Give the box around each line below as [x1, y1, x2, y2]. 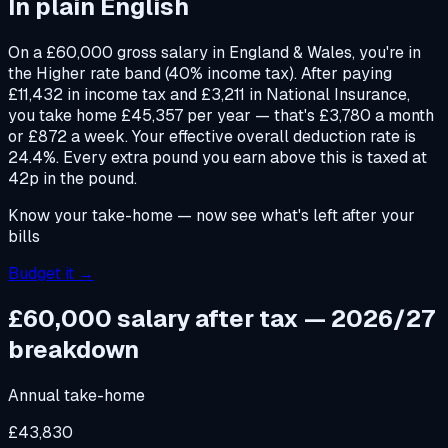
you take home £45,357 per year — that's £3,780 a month [8, 104, 434, 126]
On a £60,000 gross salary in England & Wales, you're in [8, 41, 421, 63]
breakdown [8, 334, 139, 366]
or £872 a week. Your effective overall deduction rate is [8, 125, 416, 147]
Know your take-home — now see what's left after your [8, 204, 415, 226]
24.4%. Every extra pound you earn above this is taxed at [8, 146, 427, 168]
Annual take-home [8, 385, 145, 407]
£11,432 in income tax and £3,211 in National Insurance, [8, 83, 410, 105]
